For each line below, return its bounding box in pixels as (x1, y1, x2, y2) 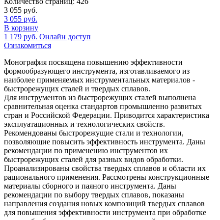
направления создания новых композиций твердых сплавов (4, 199, 205, 208)
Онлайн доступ (39, 32, 91, 41)
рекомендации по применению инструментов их (4, 146, 168, 155)
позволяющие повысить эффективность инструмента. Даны (4, 137, 205, 146)
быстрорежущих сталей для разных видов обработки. (4, 155, 183, 164)
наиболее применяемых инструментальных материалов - (4, 75, 195, 84)
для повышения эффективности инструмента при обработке (4, 208, 206, 217)
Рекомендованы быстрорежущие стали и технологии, (4, 128, 184, 137)
